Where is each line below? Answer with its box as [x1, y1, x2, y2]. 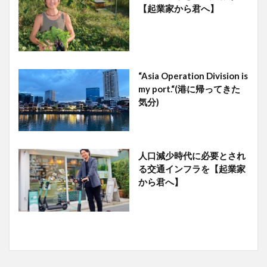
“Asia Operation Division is [138, 70, 248, 81]
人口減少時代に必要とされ [138, 150, 246, 162]
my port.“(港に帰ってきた [138, 83, 240, 94]
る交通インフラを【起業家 [138, 163, 246, 175]
